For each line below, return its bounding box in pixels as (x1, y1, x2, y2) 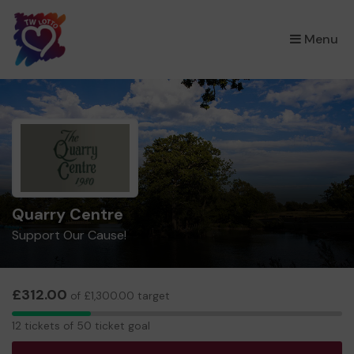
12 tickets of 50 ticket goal (12, 318, 150, 333)
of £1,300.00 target (67, 289, 170, 303)
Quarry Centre (12, 204, 123, 224)
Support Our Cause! (12, 227, 126, 243)
